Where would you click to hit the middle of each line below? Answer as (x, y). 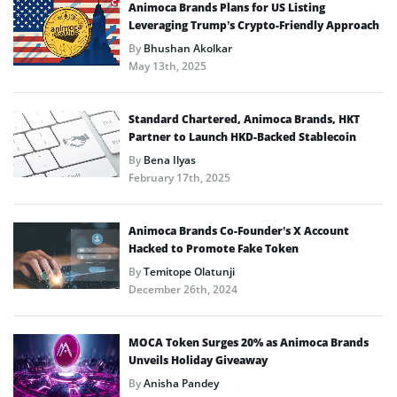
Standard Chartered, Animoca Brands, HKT (244, 119)
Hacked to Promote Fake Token (214, 248)
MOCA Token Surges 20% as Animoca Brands (249, 342)
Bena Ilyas (170, 160)
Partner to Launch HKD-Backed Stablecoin (242, 136)
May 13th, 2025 (167, 66)
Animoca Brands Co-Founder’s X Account (239, 230)
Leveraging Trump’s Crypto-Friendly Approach (254, 25)
